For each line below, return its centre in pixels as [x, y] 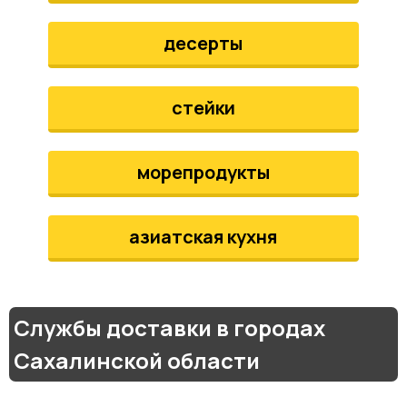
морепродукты [203, 172]
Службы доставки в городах [169, 328]
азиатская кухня [203, 237]
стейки [203, 108]
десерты [203, 43]
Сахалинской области [137, 360]
